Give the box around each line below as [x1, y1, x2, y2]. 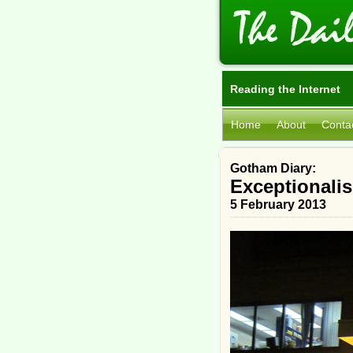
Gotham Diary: [230, 162, 316, 175]
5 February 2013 [230, 198, 326, 211]
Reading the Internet [230, 83, 340, 95]
